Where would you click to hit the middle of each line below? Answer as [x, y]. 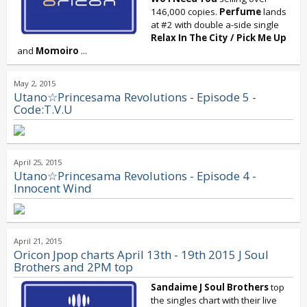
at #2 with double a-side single [215, 25]
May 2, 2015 [35, 83]
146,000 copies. [185, 12]
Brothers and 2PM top [73, 267]
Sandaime [175, 287]
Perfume [240, 12]
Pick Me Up [261, 38]
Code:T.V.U [43, 109]
